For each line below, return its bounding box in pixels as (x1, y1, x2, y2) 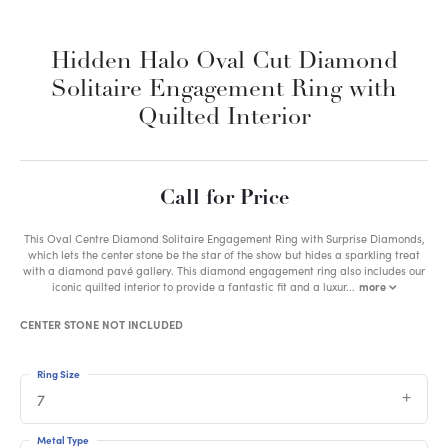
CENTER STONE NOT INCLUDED (20, 317, 183, 333)
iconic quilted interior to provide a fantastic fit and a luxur (52, 279, 346, 295)
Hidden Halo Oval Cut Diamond (50, 50, 398, 75)
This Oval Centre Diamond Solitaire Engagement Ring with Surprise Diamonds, (23, 231, 425, 247)
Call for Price (159, 188, 289, 210)
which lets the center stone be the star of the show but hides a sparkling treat (28, 247, 420, 263)
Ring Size (37, 367, 80, 382)
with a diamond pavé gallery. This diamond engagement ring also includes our (23, 263, 425, 279)
